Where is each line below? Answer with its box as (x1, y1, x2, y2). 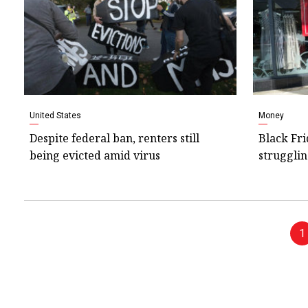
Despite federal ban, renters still (30, 130, 199, 146)
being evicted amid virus (30, 147, 160, 163)
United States (30, 110, 81, 120)
